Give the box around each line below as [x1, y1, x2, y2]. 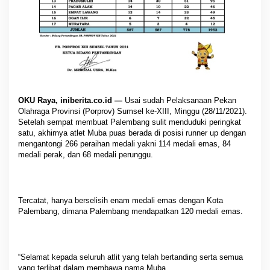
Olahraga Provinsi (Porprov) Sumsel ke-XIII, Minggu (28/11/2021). [18, 106, 247, 116]
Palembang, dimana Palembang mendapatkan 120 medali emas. [18, 206, 243, 216]
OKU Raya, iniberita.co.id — [18, 95, 122, 105]
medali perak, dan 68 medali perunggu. [18, 149, 153, 159]
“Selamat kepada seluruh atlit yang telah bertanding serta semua [18, 252, 243, 262]
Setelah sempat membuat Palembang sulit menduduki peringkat [18, 117, 241, 127]
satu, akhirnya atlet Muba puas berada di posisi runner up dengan [18, 128, 246, 137]
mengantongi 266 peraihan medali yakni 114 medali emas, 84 [18, 139, 231, 148]
